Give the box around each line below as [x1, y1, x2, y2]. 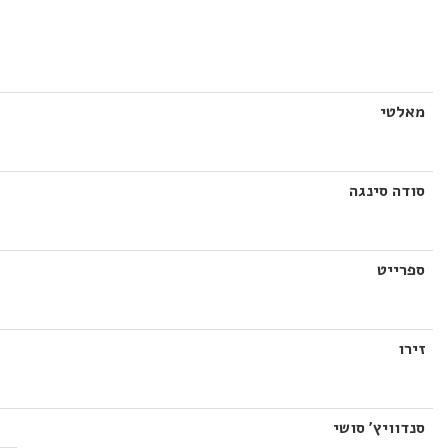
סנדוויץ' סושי [333, 417, 425, 439]
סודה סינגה [349, 180, 425, 202]
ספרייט [377, 259, 425, 281]
